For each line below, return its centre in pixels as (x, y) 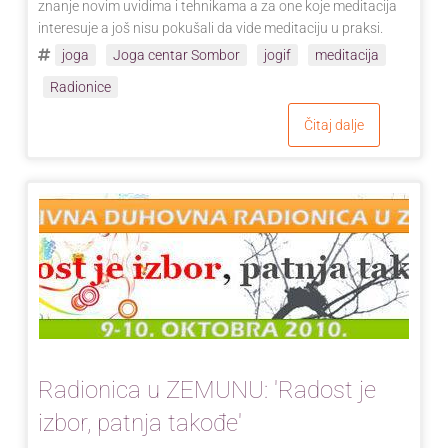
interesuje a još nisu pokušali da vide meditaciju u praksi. (210, 27)
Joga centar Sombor (176, 54)
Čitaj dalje (334, 124)
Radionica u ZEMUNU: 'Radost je (207, 389)
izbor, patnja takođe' (140, 422)
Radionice (80, 86)
